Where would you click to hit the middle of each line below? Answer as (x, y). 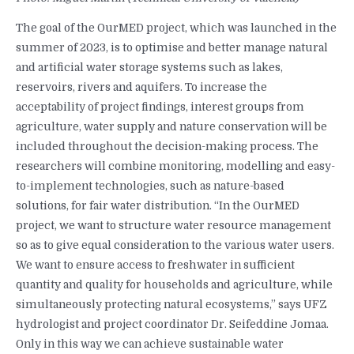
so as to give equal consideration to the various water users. (175, 246)
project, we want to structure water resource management (173, 226)
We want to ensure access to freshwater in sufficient (155, 265)
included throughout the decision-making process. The (167, 147)
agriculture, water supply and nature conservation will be (171, 127)
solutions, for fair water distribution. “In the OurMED (158, 206)
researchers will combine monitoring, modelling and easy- (175, 167)
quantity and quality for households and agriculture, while (174, 285)
